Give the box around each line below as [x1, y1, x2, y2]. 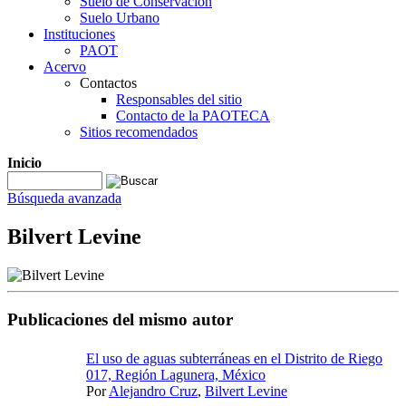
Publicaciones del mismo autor [7, 309, 233, 329]
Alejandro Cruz [109, 383, 198, 400]
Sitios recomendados [80, 124, 198, 140]
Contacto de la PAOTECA [116, 108, 270, 123]
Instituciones [43, 26, 115, 42]
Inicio [7, 155, 42, 170]
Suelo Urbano [80, 10, 159, 25]
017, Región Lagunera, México [86, 367, 266, 383]
